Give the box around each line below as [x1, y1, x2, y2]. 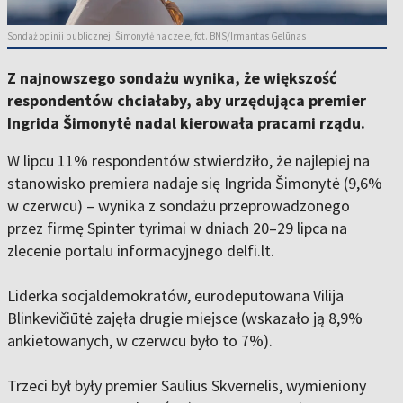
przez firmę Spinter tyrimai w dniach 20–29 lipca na [7, 218, 347, 239]
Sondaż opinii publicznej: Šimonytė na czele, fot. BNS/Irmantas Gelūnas [7, 30, 306, 43]
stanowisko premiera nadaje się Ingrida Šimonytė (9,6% [7, 173, 382, 194]
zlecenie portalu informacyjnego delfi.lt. [7, 240, 274, 262]
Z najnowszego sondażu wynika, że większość [7, 67, 336, 89]
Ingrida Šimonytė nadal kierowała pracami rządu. [7, 112, 365, 134]
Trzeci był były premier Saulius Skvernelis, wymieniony [7, 375, 366, 397]
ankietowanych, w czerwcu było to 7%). [7, 330, 273, 352]
